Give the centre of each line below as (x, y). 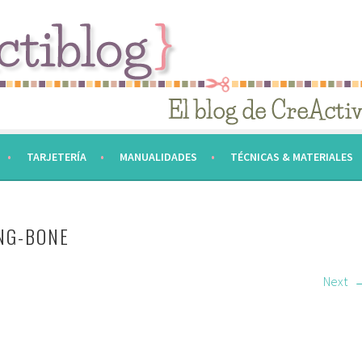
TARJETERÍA (56, 157)
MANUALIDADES (158, 157)
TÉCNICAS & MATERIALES (291, 157)
